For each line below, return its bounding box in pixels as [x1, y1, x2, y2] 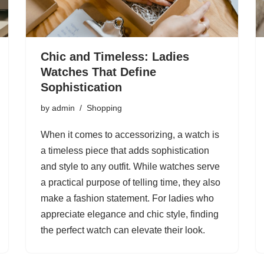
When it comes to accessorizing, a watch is [41, 130, 219, 140]
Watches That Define [41, 65, 156, 79]
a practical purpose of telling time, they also [41, 177, 220, 188]
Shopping [87, 103, 122, 113]
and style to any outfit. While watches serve [41, 161, 220, 172]
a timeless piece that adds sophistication [41, 146, 209, 156]
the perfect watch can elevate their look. [41, 225, 205, 236]
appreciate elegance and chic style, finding [41, 209, 219, 220]
